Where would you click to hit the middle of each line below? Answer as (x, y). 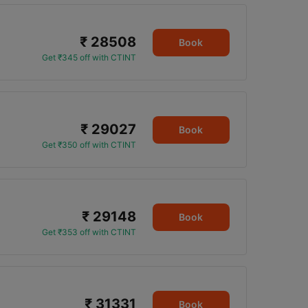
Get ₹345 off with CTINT (89, 57)
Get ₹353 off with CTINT (89, 232)
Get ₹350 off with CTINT (89, 145)
